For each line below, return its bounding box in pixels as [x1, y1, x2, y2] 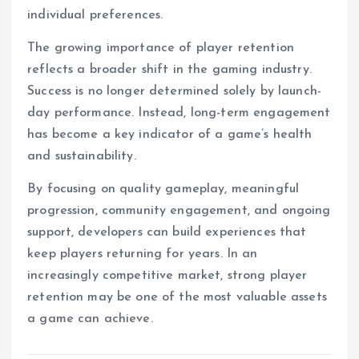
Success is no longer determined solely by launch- [27, 85, 321, 99]
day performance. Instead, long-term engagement [27, 107, 331, 120]
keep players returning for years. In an [27, 248, 258, 261]
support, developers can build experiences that [27, 226, 307, 240]
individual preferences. [27, 8, 163, 22]
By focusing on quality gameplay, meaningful [27, 183, 300, 196]
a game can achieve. [27, 313, 153, 326]
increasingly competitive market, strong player [27, 269, 308, 283]
